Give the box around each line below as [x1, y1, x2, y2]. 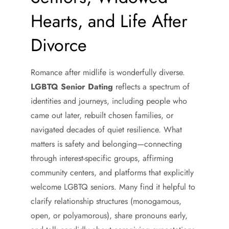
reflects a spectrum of [113, 81, 190, 93]
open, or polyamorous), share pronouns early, [31, 210, 188, 221]
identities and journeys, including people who [31, 95, 187, 107]
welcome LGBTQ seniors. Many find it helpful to [31, 181, 195, 193]
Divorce [31, 33, 87, 58]
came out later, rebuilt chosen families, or [31, 109, 173, 121]
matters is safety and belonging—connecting [31, 138, 182, 150]
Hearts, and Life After [31, 9, 188, 34]
